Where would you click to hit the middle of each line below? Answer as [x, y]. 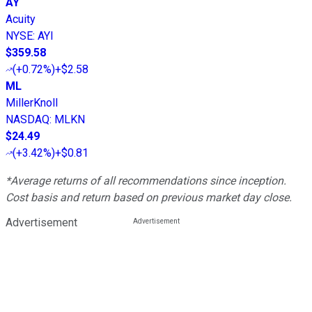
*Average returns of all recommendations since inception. [146, 181]
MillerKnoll [32, 103]
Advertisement [41, 223]
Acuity [21, 19]
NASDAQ [28, 120]
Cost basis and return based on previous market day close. [149, 198]
